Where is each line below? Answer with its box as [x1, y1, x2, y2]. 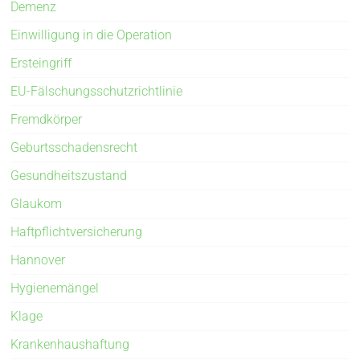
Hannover [10, 252, 66, 268]
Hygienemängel [10, 280, 100, 296]
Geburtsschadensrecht [10, 139, 138, 155]
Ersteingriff [10, 55, 72, 71]
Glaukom [10, 195, 63, 211]
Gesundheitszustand [10, 167, 128, 183]
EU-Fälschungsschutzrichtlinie [10, 83, 183, 99]
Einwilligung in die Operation [10, 27, 173, 43]
